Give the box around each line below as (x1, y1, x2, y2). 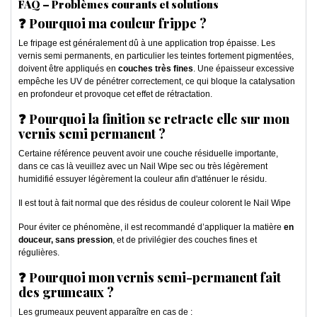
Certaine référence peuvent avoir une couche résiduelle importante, (18, 149, 278, 159)
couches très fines (118, 64, 193, 74)
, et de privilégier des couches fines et (113, 235, 257, 246)
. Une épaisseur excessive (193, 64, 294, 74)
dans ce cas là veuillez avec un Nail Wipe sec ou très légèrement (18, 161, 267, 172)
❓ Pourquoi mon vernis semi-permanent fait (18, 269, 281, 287)
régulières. (18, 248, 59, 258)
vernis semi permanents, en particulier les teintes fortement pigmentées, (18, 51, 294, 62)
